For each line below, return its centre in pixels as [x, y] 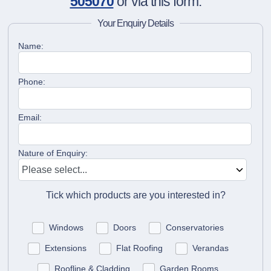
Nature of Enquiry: [53, 153]
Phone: [32, 81]
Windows [66, 227]
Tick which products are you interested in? [135, 195]
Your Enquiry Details [135, 23]
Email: [30, 117]
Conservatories [195, 227]
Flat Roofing [139, 248]
